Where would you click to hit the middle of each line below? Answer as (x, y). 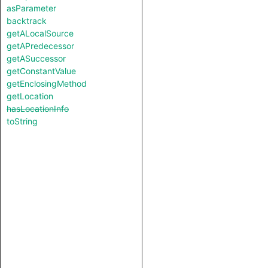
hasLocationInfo (38, 109)
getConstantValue (41, 71)
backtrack (27, 21)
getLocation (30, 96)
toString (22, 121)
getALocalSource (40, 33)
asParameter (31, 8)
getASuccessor (36, 58)
